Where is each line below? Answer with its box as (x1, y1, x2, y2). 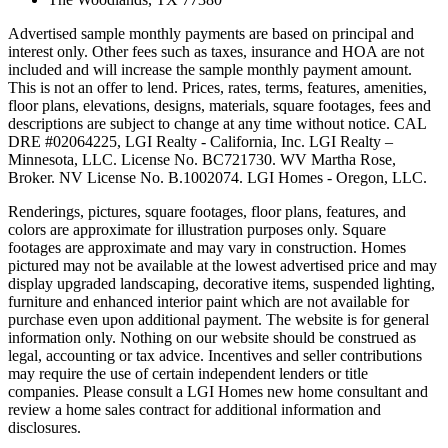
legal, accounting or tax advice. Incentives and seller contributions (8, 347, 422, 365)
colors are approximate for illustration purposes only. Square (8, 221, 386, 239)
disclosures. (8, 419, 81, 437)
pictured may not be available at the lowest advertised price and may (8, 257, 437, 275)
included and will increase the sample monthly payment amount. (8, 61, 412, 79)
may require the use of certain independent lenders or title (8, 365, 368, 383)
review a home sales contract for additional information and (8, 401, 381, 419)
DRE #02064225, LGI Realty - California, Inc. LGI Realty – (8, 133, 393, 151)
